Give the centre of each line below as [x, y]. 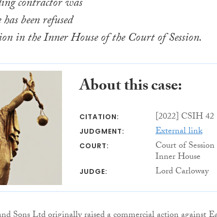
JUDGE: [93, 171]
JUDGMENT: [102, 131]
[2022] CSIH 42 [185, 117]
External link [179, 132]
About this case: [131, 87]
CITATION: [99, 116]
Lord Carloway [182, 172]
